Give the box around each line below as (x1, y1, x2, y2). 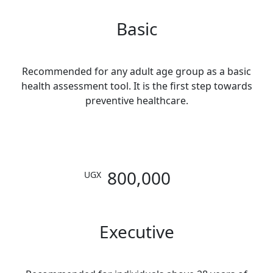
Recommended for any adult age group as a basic (22, 64, 251, 78)
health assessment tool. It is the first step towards (21, 79, 252, 93)
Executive (99, 219, 174, 243)
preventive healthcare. (85, 93, 188, 107)
